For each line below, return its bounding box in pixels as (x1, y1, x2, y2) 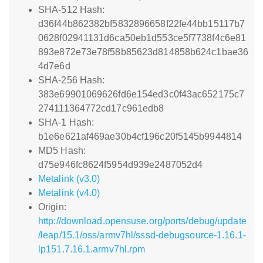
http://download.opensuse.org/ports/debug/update (38, 216, 247, 226)
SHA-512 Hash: (38, 5, 105, 15)
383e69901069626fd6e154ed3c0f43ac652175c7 (38, 89, 245, 99)
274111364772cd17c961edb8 (38, 103, 164, 113)
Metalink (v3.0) (38, 174, 100, 184)
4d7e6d (38, 61, 70, 71)
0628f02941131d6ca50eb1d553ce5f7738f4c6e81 (38, 33, 247, 43)
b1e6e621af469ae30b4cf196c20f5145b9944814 (38, 131, 242, 141)
